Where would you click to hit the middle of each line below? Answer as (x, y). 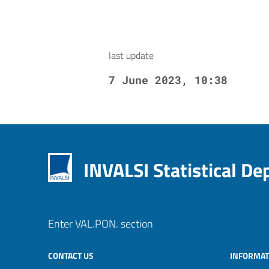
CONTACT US (71, 255)
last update (131, 55)
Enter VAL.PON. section (101, 224)
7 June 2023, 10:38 (168, 80)
